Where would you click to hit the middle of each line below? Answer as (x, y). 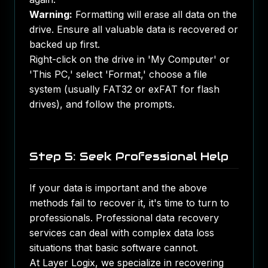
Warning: (51, 14)
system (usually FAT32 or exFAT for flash (124, 89)
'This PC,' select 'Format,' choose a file (118, 74)
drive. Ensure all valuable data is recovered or (134, 29)
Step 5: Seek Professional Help (129, 156)
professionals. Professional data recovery (124, 218)
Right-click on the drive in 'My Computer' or (130, 59)
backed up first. (65, 44)
